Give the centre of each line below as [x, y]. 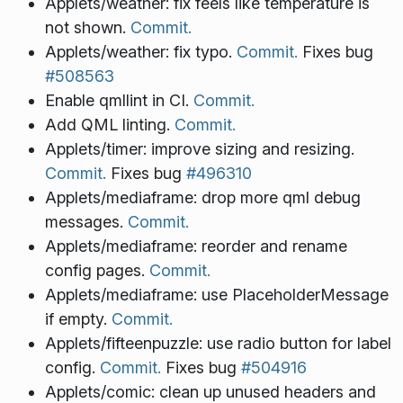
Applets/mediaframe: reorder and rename [196, 246]
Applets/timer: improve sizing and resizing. [199, 149]
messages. [86, 222]
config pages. [97, 271]
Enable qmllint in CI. [119, 101]
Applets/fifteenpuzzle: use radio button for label [218, 344]
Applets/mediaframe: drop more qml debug [202, 198]
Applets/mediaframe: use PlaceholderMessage [216, 295]
